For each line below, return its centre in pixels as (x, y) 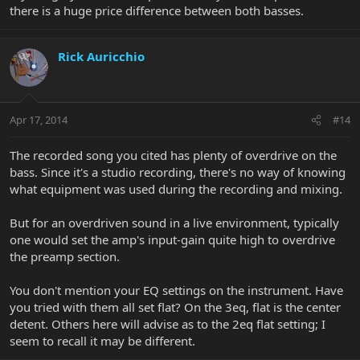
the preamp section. (65, 257)
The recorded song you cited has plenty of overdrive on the (173, 155)
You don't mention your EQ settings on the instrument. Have (176, 290)
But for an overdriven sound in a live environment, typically (174, 223)
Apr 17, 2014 (39, 120)
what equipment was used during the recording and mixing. (176, 189)
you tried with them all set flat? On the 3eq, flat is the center (175, 307)
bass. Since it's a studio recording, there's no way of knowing (178, 172)
